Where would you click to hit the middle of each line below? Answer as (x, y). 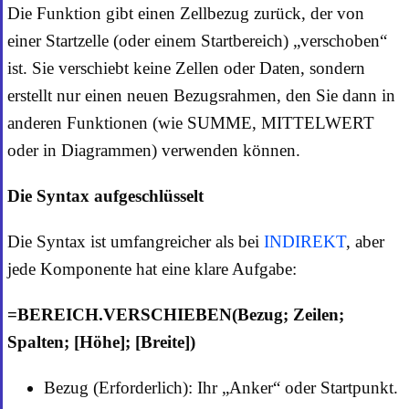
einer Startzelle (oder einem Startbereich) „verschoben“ (197, 41)
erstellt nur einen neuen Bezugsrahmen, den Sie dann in (201, 96)
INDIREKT (305, 242)
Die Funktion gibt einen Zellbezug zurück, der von (186, 14)
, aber (365, 242)
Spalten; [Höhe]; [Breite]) (101, 342)
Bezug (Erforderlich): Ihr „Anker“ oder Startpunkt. (221, 388)
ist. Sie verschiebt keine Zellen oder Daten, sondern (186, 68)
